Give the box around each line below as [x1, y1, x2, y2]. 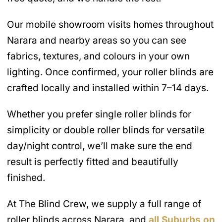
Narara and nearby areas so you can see [7, 35, 186, 46]
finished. [7, 171, 45, 183]
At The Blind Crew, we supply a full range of [7, 198, 201, 210]
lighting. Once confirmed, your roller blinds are [7, 66, 214, 78]
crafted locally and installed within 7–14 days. [7, 82, 209, 94]
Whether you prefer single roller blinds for [7, 108, 191, 120]
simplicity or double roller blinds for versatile [7, 124, 205, 136]
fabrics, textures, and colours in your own [7, 51, 190, 62]
